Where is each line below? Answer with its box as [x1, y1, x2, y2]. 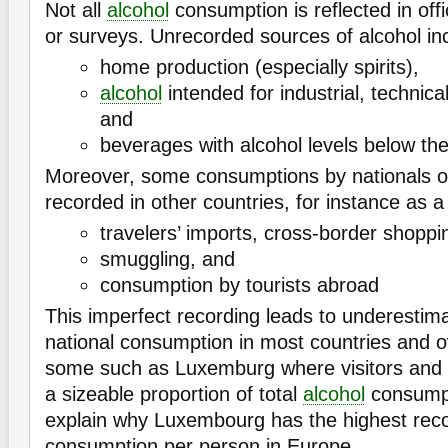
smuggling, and [100, 248, 235, 271]
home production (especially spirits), [100, 56, 419, 79]
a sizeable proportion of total [45, 383, 303, 406]
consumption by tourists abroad [100, 274, 379, 297]
